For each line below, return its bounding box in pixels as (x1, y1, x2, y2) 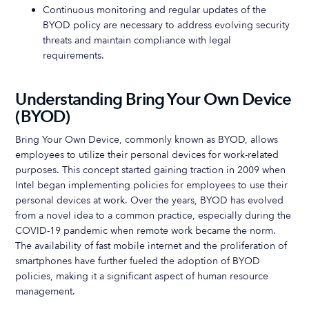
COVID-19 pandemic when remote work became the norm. (15, 224, 277, 237)
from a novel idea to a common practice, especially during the (15, 209, 292, 222)
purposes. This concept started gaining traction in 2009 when (15, 163, 286, 177)
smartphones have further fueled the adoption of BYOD (15, 255, 261, 268)
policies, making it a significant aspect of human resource (15, 270, 269, 283)
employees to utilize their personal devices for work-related (15, 148, 279, 161)
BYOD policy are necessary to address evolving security (43, 19, 290, 32)
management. (15, 285, 76, 298)
